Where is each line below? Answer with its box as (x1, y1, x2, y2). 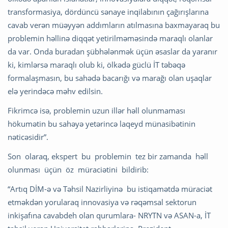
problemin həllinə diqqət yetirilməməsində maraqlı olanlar (8, 33, 213, 44)
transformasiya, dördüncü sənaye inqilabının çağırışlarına (8, 7, 209, 17)
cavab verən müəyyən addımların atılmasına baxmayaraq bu (8, 20, 220, 31)
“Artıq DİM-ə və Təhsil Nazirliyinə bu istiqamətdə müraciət (8, 184, 212, 194)
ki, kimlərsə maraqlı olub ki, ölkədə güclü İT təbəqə (8, 60, 185, 70)
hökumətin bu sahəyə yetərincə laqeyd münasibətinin (8, 119, 195, 129)
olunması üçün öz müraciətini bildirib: (8, 164, 151, 175)
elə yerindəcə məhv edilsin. (8, 86, 105, 97)
